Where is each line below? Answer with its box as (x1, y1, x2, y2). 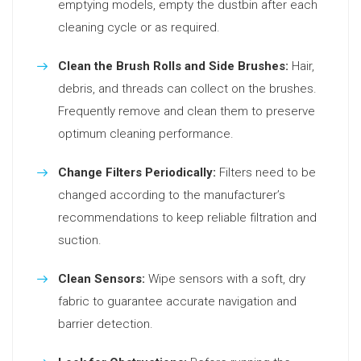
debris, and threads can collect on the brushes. (58, 81, 317, 96)
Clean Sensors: (58, 272, 145, 286)
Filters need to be (216, 165, 316, 180)
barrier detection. (58, 317, 153, 331)
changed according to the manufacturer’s (58, 188, 285, 202)
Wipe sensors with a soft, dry (145, 272, 305, 286)
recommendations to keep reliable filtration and (58, 210, 317, 225)
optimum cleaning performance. (58, 127, 234, 141)
